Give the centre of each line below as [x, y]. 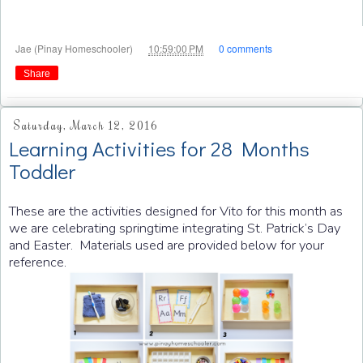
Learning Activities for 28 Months [159, 148]
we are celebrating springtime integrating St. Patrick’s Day [175, 228]
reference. [38, 262]
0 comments [246, 48]
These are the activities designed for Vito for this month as [176, 211]
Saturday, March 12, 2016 [86, 126]
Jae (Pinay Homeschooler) [75, 48]
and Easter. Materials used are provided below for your [167, 245]
